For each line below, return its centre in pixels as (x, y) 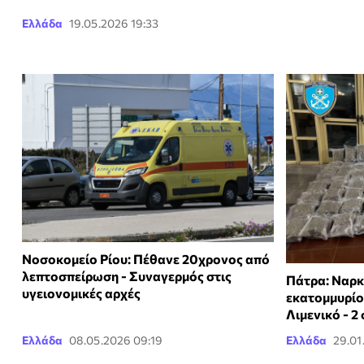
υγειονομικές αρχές (81, 292)
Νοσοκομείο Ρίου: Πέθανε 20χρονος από (146, 258)
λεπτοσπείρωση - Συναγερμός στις (127, 275)
